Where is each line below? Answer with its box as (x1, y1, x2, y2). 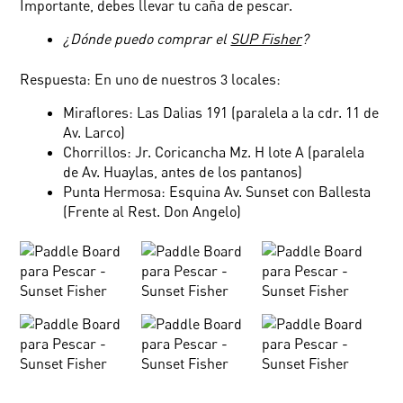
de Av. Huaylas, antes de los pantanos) (63, 162, 303, 181)
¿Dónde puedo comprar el (63, 30, 231, 49)
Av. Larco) (63, 122, 126, 141)
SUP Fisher (230, 30, 302, 49)
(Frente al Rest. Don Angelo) (63, 201, 242, 220)
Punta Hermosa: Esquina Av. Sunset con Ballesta (63, 182, 372, 201)
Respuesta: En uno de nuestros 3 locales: (20, 69, 282, 88)
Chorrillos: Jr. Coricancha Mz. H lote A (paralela (63, 142, 365, 161)
